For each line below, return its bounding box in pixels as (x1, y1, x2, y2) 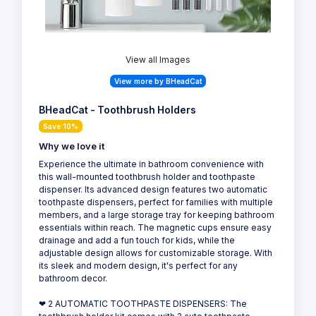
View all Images (126, 54, 190, 66)
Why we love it (39, 140, 104, 152)
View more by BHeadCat (114, 76, 202, 85)
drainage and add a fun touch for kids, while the (39, 234, 235, 245)
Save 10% (43, 121, 78, 130)
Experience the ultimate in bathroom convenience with (39, 158, 264, 169)
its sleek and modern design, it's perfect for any (39, 260, 238, 271)
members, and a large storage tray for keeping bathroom (39, 209, 274, 220)
